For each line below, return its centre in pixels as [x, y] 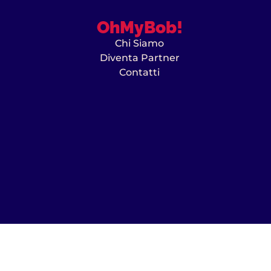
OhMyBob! [139, 27]
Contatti [140, 72]
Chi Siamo [140, 43]
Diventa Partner [139, 57]
